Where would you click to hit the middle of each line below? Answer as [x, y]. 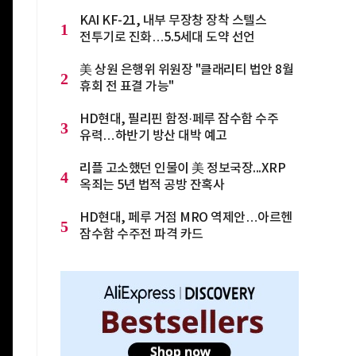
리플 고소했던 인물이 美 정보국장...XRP [182, 168]
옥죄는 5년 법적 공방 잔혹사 [152, 185]
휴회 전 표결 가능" [127, 87]
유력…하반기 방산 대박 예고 [153, 136]
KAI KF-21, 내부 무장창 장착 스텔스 [173, 21]
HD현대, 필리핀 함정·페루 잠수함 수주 [179, 119]
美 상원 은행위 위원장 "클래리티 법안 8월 [186, 70]
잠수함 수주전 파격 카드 [141, 234]
